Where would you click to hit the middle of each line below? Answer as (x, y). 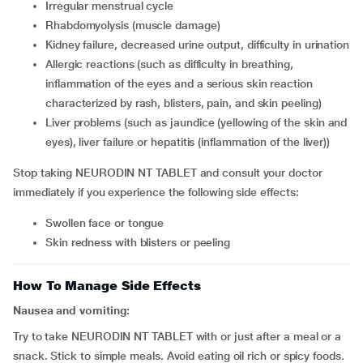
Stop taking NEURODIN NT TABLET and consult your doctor (168, 173)
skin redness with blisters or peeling (141, 242)
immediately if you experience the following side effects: (156, 192)
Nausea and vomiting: (72, 310)
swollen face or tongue (108, 223)
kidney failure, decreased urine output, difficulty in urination (201, 45)
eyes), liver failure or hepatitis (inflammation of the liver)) (188, 142)
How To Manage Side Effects (107, 286)
